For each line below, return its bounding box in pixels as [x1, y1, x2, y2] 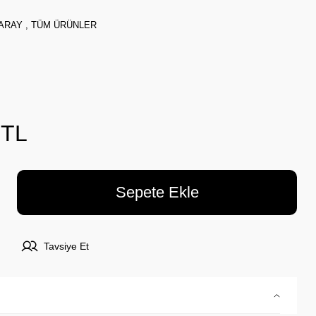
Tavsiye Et [44, 240, 89, 252]
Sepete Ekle [115, 183, 199, 201]
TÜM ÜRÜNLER [30, 20, 97, 30]
